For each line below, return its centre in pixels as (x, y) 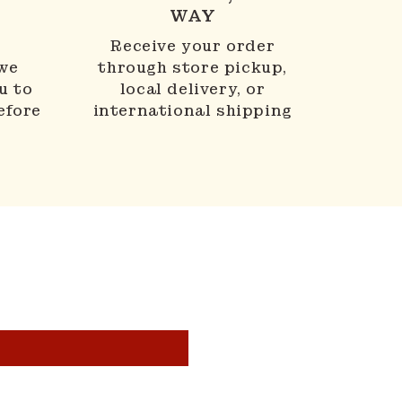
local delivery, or (192, 89)
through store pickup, (193, 67)
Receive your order (193, 46)
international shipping (192, 110)
